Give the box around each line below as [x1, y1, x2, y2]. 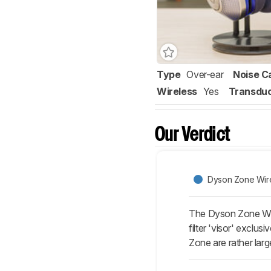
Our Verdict [155, 126, 230, 145]
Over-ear [186, 68, 224, 81]
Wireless [157, 85, 197, 98]
